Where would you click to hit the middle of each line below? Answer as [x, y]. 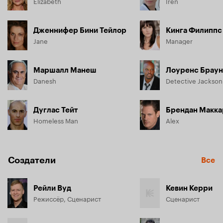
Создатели [32, 160]
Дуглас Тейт [56, 110]
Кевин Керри [189, 188]
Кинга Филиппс [194, 30]
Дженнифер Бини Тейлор [80, 30]
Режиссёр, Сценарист [67, 198]
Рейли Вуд [52, 188]
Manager [179, 40]
